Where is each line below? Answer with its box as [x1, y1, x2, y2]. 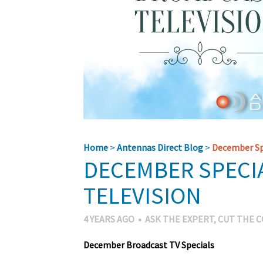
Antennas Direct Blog [117, 141, 203, 153]
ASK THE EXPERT [145, 213, 214, 225]
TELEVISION [83, 180, 201, 210]
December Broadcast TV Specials [83, 238, 214, 251]
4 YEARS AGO [83, 213, 134, 225]
